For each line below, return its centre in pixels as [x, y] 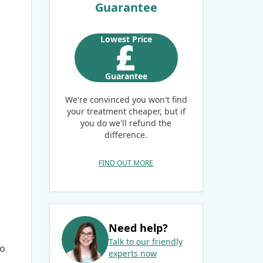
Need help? [138, 227]
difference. [126, 134]
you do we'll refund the [126, 123]
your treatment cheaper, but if [126, 111]
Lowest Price [126, 39]
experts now [132, 253]
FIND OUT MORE [126, 163]
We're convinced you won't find [126, 99]
